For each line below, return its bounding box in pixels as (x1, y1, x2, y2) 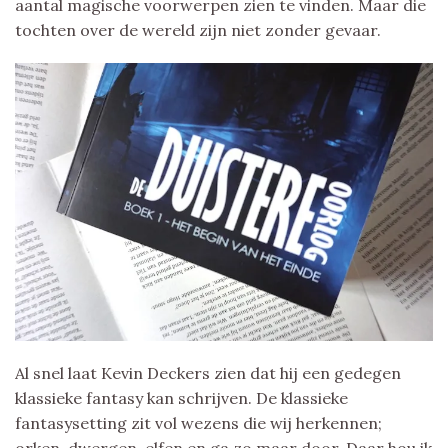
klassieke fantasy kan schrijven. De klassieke (15, 388, 348, 409)
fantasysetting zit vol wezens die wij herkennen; (15, 413, 382, 434)
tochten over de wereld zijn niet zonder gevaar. (15, 19, 381, 40)
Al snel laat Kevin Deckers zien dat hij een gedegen (15, 363, 401, 384)
